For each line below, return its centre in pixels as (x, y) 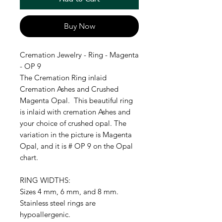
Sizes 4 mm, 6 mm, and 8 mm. (69, 192)
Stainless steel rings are (58, 203)
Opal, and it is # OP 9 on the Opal (76, 146)
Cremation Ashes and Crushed (69, 89)
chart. (29, 158)
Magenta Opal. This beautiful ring (76, 101)
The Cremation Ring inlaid (63, 78)
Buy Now (79, 26)
